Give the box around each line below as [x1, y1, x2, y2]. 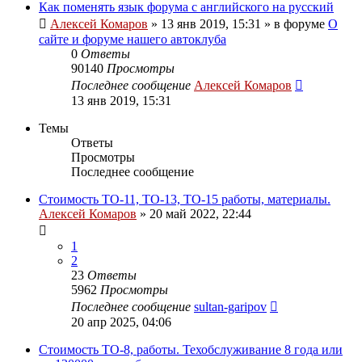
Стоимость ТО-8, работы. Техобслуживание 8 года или [39, 342, 343, 356]
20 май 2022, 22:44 [149, 206, 251, 221]
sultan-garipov [194, 299, 267, 314]
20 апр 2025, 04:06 [71, 314, 171, 329]
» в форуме [261, 16, 328, 31]
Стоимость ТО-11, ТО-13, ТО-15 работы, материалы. [39, 192, 330, 206]
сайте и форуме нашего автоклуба [39, 32, 226, 46]
